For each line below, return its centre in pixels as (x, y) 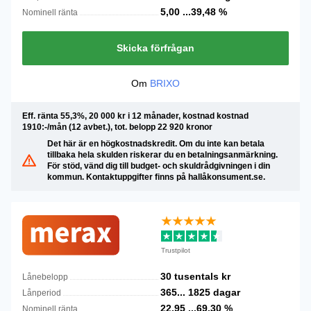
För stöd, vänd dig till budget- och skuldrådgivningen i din (159, 166)
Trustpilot (176, 250)
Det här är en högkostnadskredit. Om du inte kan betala (156, 144)
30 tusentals (191, 276)
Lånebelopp (45, 277)
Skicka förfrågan (155, 48)
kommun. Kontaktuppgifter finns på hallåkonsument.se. (156, 177)
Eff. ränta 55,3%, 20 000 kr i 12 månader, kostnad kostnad (135, 116)
